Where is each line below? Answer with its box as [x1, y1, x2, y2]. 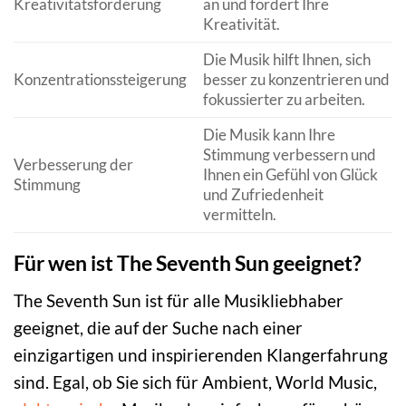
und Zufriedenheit [202, 185, 324, 205]
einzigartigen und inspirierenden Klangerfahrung [14, 343, 388, 365]
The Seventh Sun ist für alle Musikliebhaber [14, 289, 343, 311]
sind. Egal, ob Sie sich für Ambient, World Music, [14, 371, 377, 392]
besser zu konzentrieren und [202, 70, 390, 90]
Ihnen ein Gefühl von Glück [202, 165, 378, 185]
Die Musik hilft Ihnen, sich [202, 50, 371, 70]
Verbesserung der [14, 155, 133, 175]
